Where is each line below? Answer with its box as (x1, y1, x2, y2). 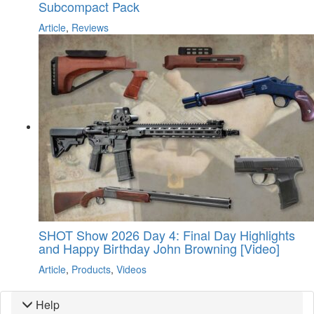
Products (71, 262, 111, 277)
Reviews (71, 20, 109, 35)
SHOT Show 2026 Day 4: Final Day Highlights (39, 226, 295, 245)
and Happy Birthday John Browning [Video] (39, 239, 280, 258)
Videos (116, 262, 146, 277)
